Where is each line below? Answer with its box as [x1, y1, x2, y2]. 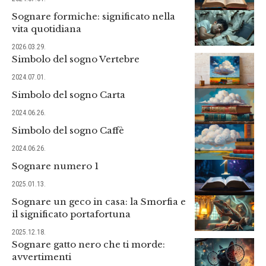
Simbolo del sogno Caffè [12, 124, 124, 136]
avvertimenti [12, 251, 71, 262]
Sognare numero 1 [12, 160, 99, 172]
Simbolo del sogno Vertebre [12, 53, 140, 65]
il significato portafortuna [12, 208, 131, 220]
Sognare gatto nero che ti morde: [12, 238, 165, 250]
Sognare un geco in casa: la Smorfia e [12, 195, 186, 207]
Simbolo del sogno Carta [12, 88, 125, 100]
